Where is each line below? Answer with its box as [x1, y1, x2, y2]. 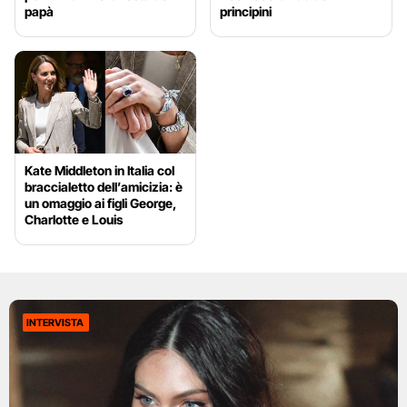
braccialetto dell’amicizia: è [25, 178, 183, 194]
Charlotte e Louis [25, 211, 123, 227]
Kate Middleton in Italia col [25, 162, 174, 178]
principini [220, 4, 273, 20]
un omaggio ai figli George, [25, 194, 176, 211]
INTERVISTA [26, 315, 84, 329]
